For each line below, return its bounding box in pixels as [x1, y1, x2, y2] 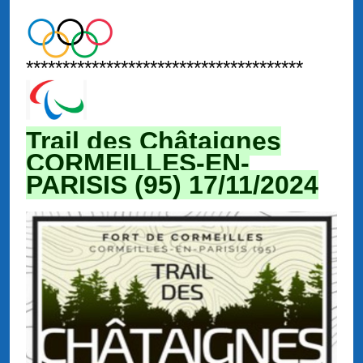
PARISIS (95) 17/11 [26, 170, 253, 200]
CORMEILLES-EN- [26, 148, 250, 178]
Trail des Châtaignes [26, 126, 281, 156]
